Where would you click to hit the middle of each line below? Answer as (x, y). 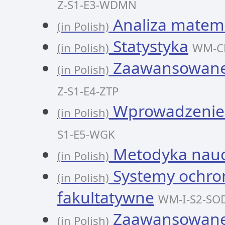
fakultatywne (106, 197)
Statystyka (149, 46)
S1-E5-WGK (86, 134)
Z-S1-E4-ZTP (88, 91)
